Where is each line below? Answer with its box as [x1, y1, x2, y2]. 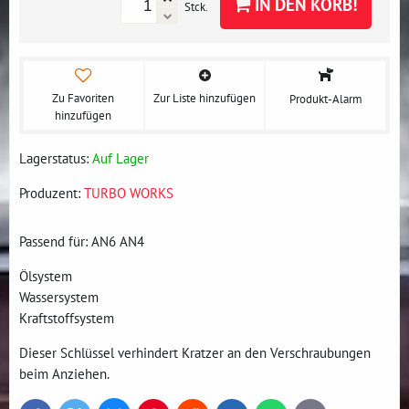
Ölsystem [19, 267, 72, 286]
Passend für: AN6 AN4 [19, 232, 144, 251]
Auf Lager [92, 149, 149, 168]
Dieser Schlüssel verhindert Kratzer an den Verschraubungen [19, 343, 371, 362]
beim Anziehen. [19, 364, 110, 383]
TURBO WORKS [84, 184, 173, 203]
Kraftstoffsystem [19, 309, 114, 328]
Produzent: [19, 184, 84, 203]
